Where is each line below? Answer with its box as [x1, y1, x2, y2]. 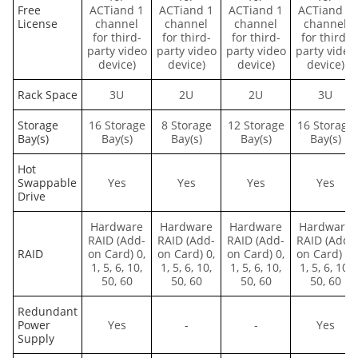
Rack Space [18, 87, 78, 103]
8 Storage [161, 117, 212, 133]
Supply [18, 331, 54, 347]
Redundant [18, 304, 78, 320]
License [18, 16, 58, 32]
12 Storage [227, 117, 284, 133]
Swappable [18, 175, 77, 191]
